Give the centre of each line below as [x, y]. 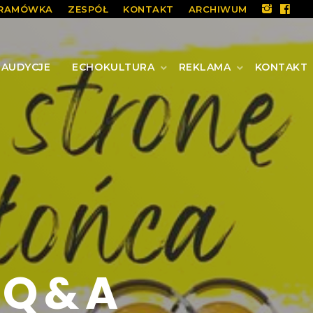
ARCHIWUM [218, 9]
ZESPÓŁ [88, 9]
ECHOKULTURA [114, 67]
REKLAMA [205, 67]
